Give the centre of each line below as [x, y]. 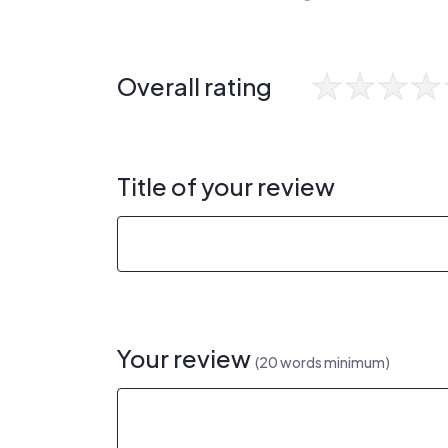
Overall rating [194, 86]
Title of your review [226, 186]
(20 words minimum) [322, 362]
